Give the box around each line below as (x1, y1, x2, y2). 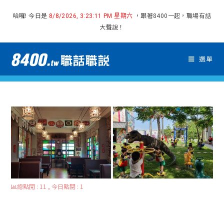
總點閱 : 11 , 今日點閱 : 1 (17, 182, 84, 191)
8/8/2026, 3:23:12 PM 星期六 (48, 12, 133, 19)
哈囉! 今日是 (12, 11, 49, 19)
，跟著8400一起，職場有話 (132, 11, 211, 19)
